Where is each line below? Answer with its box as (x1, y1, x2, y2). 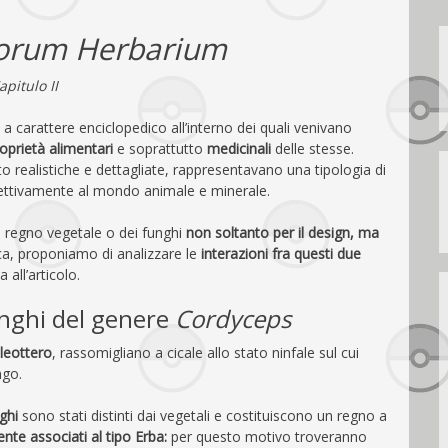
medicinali (207, 138, 271, 158)
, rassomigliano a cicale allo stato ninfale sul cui (52, 342, 359, 362)
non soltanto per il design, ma (186, 222, 379, 242)
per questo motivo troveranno (171, 426, 367, 446)
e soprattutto (113, 138, 207, 158)
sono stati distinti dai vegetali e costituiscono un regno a (18, 405, 387, 425)
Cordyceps (174, 301, 291, 335)
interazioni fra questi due (201, 243, 361, 263)
